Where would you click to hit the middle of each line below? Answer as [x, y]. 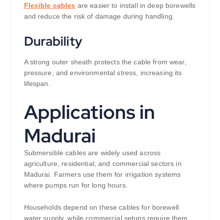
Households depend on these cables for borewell [101, 207]
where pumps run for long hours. [76, 185]
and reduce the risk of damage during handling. [99, 16]
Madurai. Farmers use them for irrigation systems [102, 174]
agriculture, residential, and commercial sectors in [103, 163]
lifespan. [37, 84]
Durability [53, 41]
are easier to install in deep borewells [136, 6]
